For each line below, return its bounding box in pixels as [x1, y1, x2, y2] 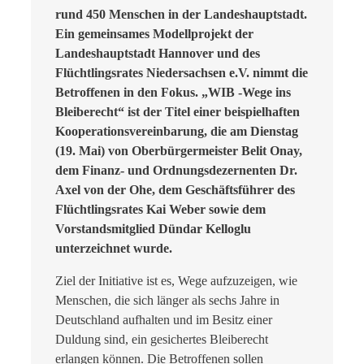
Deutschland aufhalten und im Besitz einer [55, 313, 272, 327]
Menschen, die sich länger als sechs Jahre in [55, 293, 279, 308]
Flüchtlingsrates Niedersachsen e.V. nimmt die [55, 66, 308, 80]
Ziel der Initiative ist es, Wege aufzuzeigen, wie [55, 274, 297, 288]
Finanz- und [82, 163, 153, 178]
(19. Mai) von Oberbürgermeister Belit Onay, [55, 144, 302, 158]
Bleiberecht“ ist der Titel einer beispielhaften [55, 105, 300, 119]
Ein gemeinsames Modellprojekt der [55, 27, 253, 41]
